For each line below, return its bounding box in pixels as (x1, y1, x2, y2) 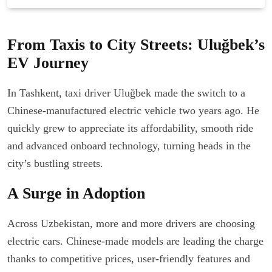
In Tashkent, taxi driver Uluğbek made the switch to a (7, 86, 245, 99)
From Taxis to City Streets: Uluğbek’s (7, 35, 265, 53)
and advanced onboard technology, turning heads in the (7, 139, 251, 152)
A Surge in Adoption (7, 184, 145, 202)
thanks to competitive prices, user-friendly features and (7, 252, 250, 265)
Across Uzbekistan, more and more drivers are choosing (7, 217, 255, 229)
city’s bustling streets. (7, 157, 103, 169)
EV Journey (7, 53, 89, 72)
